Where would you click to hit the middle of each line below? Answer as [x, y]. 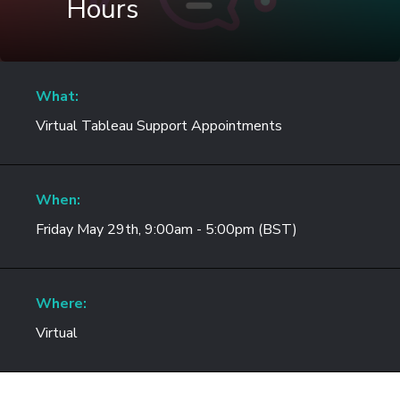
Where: [61, 304]
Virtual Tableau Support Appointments [159, 126]
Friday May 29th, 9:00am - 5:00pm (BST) [167, 229]
